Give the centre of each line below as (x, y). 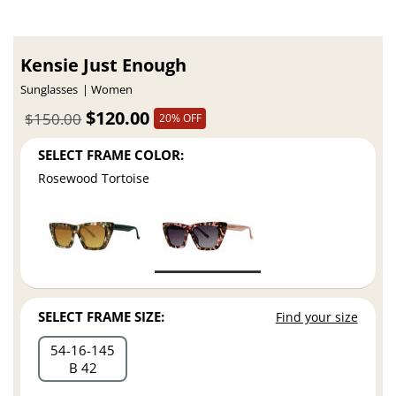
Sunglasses (49, 90)
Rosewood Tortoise (94, 179)
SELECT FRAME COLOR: (111, 154)
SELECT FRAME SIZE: (102, 317)
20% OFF (180, 118)
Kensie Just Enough (104, 65)
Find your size (316, 317)
